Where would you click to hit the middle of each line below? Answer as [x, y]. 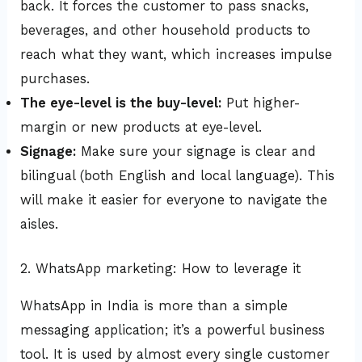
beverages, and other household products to [166, 31]
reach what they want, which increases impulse [177, 55]
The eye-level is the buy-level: [121, 103]
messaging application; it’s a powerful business [173, 330]
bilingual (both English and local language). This [178, 176]
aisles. [40, 225]
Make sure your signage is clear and [196, 152]
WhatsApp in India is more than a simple [154, 306]
